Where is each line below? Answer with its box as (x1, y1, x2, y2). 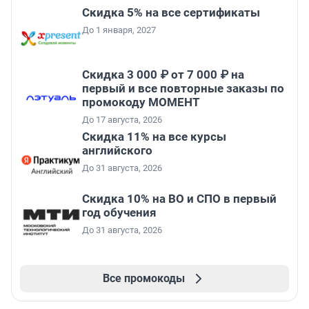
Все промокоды (102, 272, 185, 286)
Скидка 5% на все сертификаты (82, 6, 260, 20)
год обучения (82, 206, 157, 220)
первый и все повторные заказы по (82, 81, 284, 96)
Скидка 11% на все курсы (82, 130, 226, 144)
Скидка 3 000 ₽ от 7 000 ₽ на (82, 68, 244, 82)
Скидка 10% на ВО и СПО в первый (82, 192, 277, 206)
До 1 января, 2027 (82, 25, 156, 36)
